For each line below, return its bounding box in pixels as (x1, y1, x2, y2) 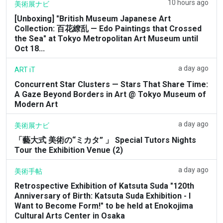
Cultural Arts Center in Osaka (14, 211, 125, 221)
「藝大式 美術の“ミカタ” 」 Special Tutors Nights (14, 135, 196, 145)
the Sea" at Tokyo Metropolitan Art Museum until (14, 33, 198, 43)
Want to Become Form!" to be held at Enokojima (14, 201, 193, 211)
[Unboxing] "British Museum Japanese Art (14, 13, 171, 23)
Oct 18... (14, 43, 45, 53)
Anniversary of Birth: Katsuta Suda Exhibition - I (14, 191, 191, 201)
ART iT (14, 65, 35, 74)
